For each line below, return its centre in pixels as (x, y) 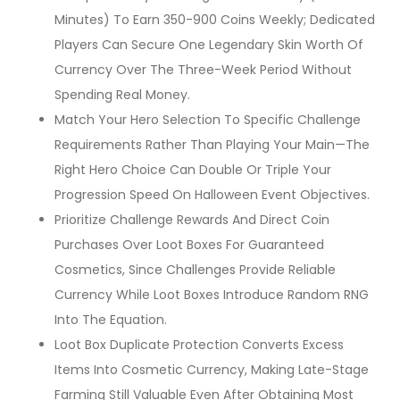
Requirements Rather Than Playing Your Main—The (212, 145)
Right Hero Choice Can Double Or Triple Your (193, 170)
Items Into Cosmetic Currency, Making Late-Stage (212, 370)
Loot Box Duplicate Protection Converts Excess (199, 345)
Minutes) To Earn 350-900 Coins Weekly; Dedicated (215, 20)
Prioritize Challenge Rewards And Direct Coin (192, 220)
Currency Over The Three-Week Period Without (203, 70)
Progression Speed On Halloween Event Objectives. (212, 195)
